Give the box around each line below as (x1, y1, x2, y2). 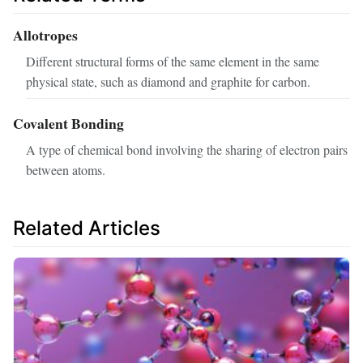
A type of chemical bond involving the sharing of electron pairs (26, 141, 348, 159)
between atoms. (26, 161, 105, 179)
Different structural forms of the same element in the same (26, 53, 319, 70)
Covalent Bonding (13, 113, 124, 135)
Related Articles (13, 216, 160, 241)
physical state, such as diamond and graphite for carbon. (26, 73, 310, 91)
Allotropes (13, 24, 78, 46)
